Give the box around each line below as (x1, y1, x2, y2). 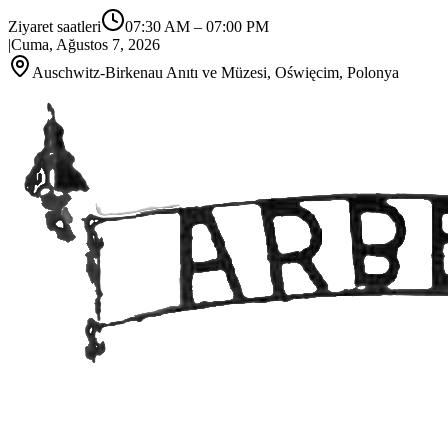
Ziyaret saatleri (8, 18, 101, 35)
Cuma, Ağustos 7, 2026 (11, 36, 160, 53)
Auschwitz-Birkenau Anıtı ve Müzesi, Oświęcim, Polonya (32, 64, 399, 81)
